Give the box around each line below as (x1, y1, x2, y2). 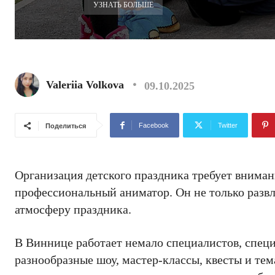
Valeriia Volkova (46, 79, 124, 91)
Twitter (218, 122, 238, 129)
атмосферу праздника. (15, 203, 131, 216)
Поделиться (45, 122, 86, 130)
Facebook (139, 122, 169, 129)
